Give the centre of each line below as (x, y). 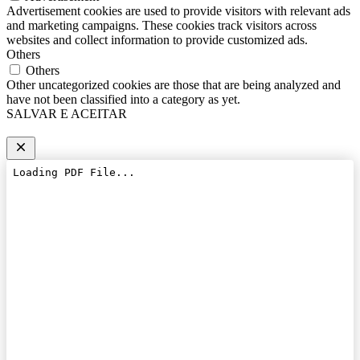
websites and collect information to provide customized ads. (157, 40)
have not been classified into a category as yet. (123, 100)
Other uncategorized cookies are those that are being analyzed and (174, 85)
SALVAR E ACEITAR (67, 114)
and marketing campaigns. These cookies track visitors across (162, 26)
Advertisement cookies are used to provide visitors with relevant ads (178, 11)
